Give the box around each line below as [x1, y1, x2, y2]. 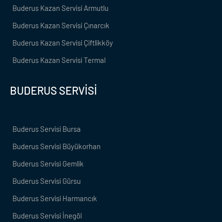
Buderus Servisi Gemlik [12, 159, 84, 168]
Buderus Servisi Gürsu [12, 176, 81, 186]
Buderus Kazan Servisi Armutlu [12, 3, 109, 13]
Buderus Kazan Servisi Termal [12, 55, 106, 65]
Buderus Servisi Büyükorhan [12, 142, 101, 151]
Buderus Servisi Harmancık [12, 194, 97, 203]
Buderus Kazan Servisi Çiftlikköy [12, 38, 113, 48]
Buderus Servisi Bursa [12, 124, 81, 134]
